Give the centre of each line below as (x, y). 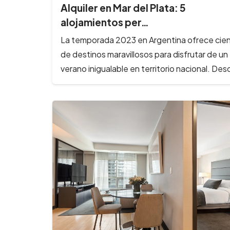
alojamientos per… (105, 22)
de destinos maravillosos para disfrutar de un (144, 54)
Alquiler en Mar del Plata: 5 (123, 8)
